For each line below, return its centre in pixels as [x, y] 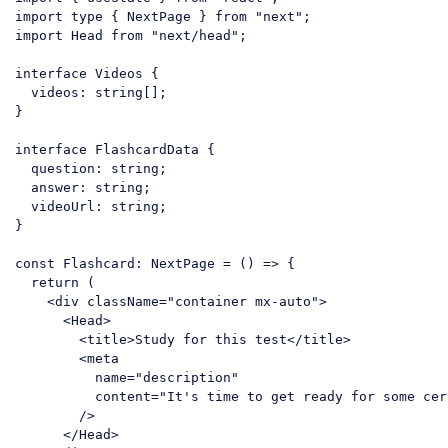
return [55, 283]
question [63, 169]
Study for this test [211, 340]
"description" [187, 378]
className [123, 302]
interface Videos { [87, 74]
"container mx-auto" [243, 302]
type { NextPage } [139, 17]
